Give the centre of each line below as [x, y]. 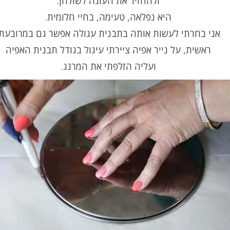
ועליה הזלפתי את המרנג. [108, 66]
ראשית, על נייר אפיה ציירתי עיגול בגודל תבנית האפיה [109, 50]
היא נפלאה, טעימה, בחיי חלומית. [109, 17]
